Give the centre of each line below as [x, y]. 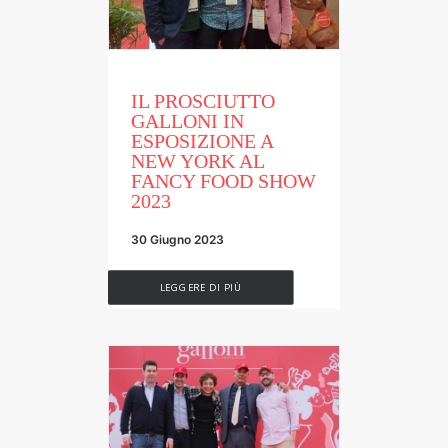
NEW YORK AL [197, 160]
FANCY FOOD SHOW [223, 180]
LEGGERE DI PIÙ [200, 287]
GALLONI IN [187, 120]
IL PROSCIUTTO [203, 100]
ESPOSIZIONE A [202, 140]
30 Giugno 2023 [177, 239]
